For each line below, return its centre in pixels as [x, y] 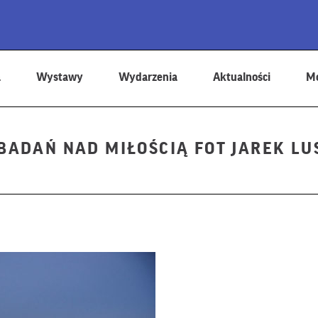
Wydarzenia [148, 77]
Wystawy [60, 77]
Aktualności [242, 77]
